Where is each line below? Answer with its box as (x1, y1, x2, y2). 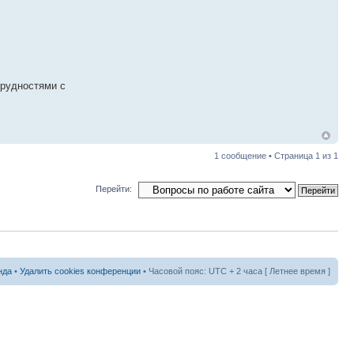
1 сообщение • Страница (214, 150, 315, 160)
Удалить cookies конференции (20, 266, 141, 277)
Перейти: (96, 184, 132, 194)
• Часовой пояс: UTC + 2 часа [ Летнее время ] (141, 266, 330, 277)
